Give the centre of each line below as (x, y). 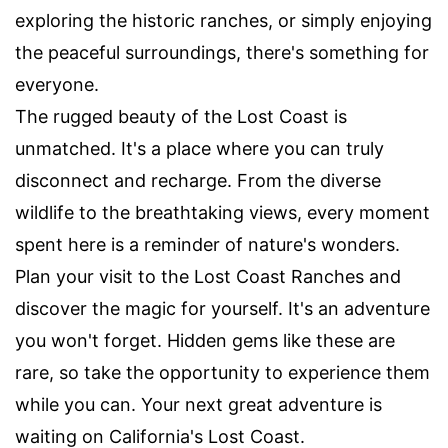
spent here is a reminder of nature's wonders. (207, 244)
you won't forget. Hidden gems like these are (205, 340)
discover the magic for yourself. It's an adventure (222, 308)
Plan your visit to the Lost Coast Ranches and (208, 276)
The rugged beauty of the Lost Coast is (181, 116)
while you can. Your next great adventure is (198, 404)
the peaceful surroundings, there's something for (222, 52)
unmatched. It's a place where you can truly (199, 148)
